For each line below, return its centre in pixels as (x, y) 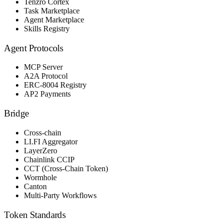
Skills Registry (47, 28)
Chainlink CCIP (49, 159)
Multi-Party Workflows (60, 195)
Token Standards (35, 215)
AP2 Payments (47, 94)
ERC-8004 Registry (55, 85)
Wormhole (40, 177)
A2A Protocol (46, 76)
